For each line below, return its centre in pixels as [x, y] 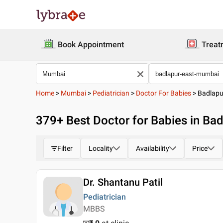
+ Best [75, 120]
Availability [153, 148]
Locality [101, 148]
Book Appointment [91, 45]
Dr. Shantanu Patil [123, 182]
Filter [65, 148]
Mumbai [73, 93]
